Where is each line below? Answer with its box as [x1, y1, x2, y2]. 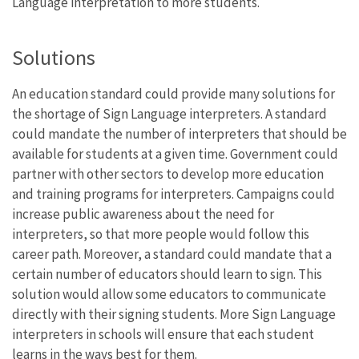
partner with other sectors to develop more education [12, 164, 324, 183]
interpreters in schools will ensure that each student [12, 325, 314, 343]
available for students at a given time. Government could [12, 144, 338, 163]
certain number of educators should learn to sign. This [12, 264, 322, 283]
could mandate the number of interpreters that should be [12, 124, 347, 143]
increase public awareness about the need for [12, 204, 274, 223]
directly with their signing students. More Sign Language [12, 305, 336, 323]
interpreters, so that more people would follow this [12, 224, 309, 243]
